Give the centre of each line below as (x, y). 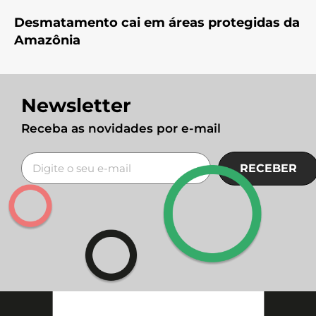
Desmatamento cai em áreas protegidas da (157, 22)
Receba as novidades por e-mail (121, 128)
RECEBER (268, 168)
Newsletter (76, 105)
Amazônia (47, 40)
